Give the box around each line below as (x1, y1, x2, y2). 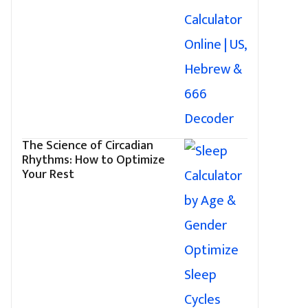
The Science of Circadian (22, 135, 153, 156)
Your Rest (22, 164, 74, 185)
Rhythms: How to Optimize (22, 150, 165, 170)
